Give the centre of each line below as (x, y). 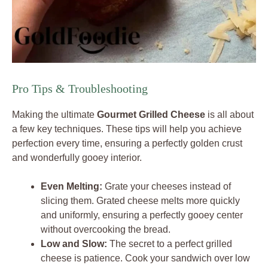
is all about (229, 115)
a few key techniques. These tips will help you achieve (127, 129)
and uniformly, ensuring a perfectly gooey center (142, 215)
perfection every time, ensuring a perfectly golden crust (127, 144)
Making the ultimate (54, 115)
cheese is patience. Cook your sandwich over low (145, 258)
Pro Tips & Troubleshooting (80, 89)
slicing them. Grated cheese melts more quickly (140, 201)
